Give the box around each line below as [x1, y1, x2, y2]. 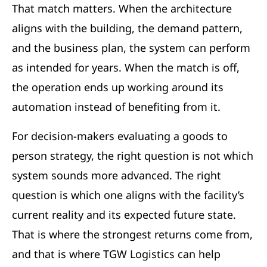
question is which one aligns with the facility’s [12, 188, 244, 203]
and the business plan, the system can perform [12, 41, 250, 55]
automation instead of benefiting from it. [12, 100, 221, 114]
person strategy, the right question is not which [12, 148, 253, 163]
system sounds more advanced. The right [12, 168, 221, 183]
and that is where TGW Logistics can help [12, 247, 221, 262]
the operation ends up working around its [12, 80, 223, 95]
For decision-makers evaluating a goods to [12, 129, 228, 144]
